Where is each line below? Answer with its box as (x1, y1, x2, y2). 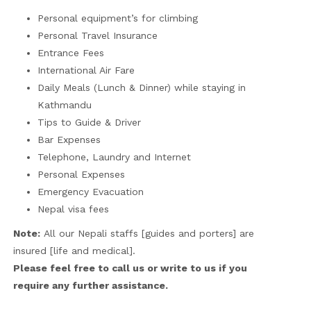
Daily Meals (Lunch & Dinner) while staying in (37, 82, 246, 93)
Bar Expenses (37, 134, 101, 145)
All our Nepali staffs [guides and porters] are (40, 228, 254, 239)
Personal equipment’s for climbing (37, 12, 198, 24)
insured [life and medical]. (13, 245, 135, 256)
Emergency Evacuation (37, 186, 144, 197)
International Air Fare (37, 65, 135, 76)
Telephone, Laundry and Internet (37, 151, 191, 162)
